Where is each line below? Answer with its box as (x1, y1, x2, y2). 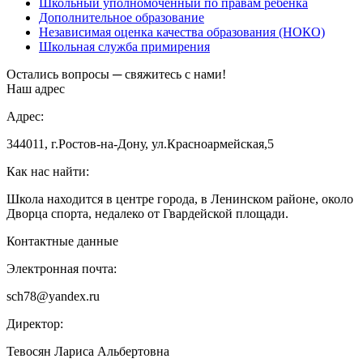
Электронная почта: (6, 262, 117, 276)
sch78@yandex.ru (6, 289, 100, 304)
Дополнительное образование (39, 11, 204, 25)
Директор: (6, 317, 63, 331)
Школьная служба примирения (39, 40, 210, 54)
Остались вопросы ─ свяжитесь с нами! (6, 67, 226, 82)
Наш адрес (6, 82, 65, 96)
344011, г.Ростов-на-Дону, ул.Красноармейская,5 (6, 137, 274, 152)
